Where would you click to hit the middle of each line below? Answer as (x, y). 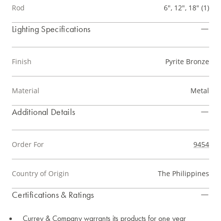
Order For (28, 145)
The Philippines (184, 174)
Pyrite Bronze (187, 62)
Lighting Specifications (51, 29)
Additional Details (44, 112)
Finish (22, 62)
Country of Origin (40, 174)
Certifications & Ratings (53, 195)
